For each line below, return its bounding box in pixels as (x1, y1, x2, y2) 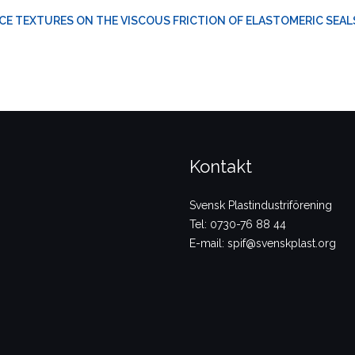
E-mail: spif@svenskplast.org (189, 237, 336, 250)
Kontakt (189, 156, 252, 177)
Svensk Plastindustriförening (189, 199, 332, 212)
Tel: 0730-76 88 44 (189, 218, 286, 231)
